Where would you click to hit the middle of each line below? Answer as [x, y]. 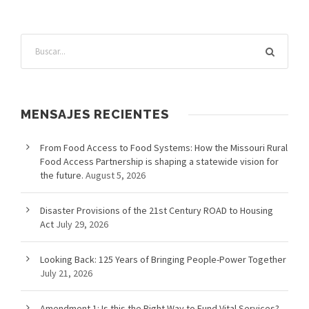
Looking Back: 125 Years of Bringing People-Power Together [163, 260]
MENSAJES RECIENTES [95, 114]
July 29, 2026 [82, 225]
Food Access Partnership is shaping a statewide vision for [159, 162]
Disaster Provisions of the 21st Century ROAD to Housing [157, 211]
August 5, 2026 [116, 176]
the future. [62, 176]
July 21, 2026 [66, 273]
